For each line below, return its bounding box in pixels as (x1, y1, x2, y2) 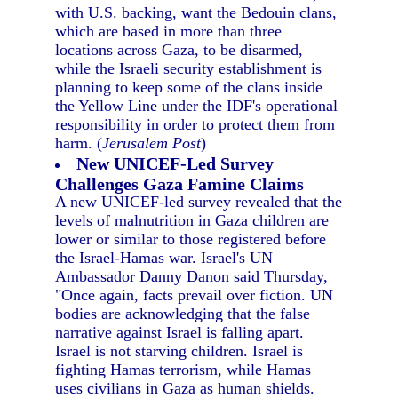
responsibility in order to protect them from (55, 115, 336, 133)
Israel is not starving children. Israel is (55, 342, 304, 360)
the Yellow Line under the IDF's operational (55, 97, 338, 115)
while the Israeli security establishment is (55, 60, 322, 77)
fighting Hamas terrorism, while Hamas (55, 361, 312, 378)
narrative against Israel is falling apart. (55, 323, 305, 341)
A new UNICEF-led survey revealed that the (55, 193, 343, 211)
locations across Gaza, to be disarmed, (55, 41, 304, 59)
